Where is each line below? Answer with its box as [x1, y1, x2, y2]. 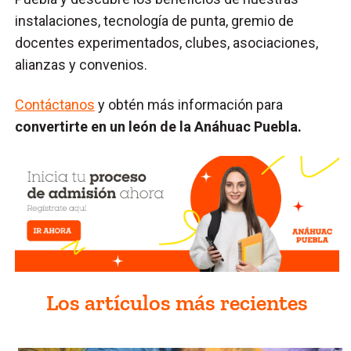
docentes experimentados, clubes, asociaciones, [15, 34, 319, 51]
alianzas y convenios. [15, 56, 154, 73]
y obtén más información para [95, 96, 284, 113]
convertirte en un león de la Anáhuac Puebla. [15, 118, 302, 135]
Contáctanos [15, 96, 96, 113]
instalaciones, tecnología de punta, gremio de [15, 12, 295, 29]
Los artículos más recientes [46, 289, 309, 316]
